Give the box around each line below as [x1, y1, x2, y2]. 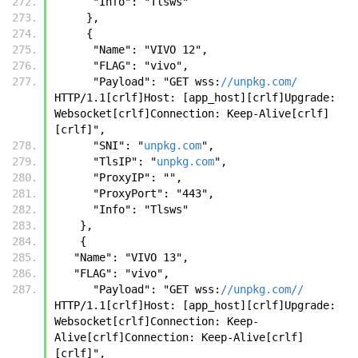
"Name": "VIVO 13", [74, 250, 189, 264]
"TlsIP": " [93, 154, 157, 168]
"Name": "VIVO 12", [93, 42, 214, 56]
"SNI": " [93, 138, 144, 152]
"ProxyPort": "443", [93, 186, 221, 200]
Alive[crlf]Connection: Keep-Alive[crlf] [54, 330, 304, 344]
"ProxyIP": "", [93, 170, 189, 184]
